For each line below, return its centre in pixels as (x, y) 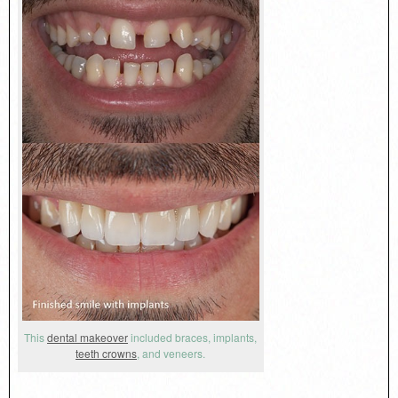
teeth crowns (107, 354)
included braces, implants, (193, 338)
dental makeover (88, 338)
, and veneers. (171, 354)
